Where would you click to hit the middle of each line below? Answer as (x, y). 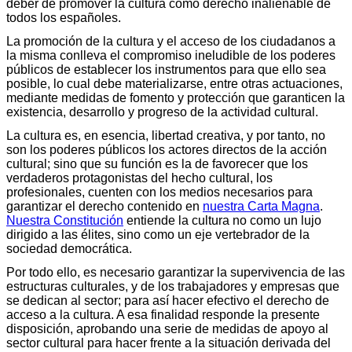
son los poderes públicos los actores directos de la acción (167, 149)
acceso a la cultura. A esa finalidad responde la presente (163, 314)
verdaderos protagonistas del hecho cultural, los (139, 178)
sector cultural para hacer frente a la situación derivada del (169, 343)
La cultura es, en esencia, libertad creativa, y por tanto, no (166, 135)
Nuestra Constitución (65, 220)
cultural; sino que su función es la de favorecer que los (157, 163)
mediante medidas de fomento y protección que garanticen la (176, 97)
